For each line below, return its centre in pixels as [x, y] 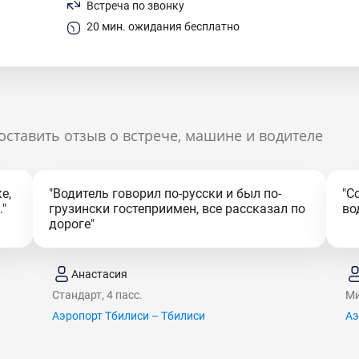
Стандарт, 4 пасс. [97, 295]
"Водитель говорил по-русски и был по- [165, 194]
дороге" [71, 224]
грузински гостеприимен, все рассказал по [177, 209]
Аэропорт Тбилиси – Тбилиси [128, 316]
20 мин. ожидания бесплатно [163, 26]
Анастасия [99, 274]
